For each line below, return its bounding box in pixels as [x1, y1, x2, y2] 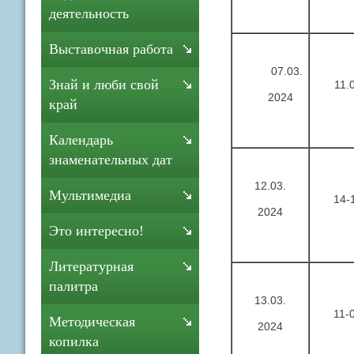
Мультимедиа [49, 187, 131, 203]
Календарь [49, 132, 113, 148]
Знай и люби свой [49, 77, 159, 92]
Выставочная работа [49, 41, 173, 57]
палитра [49, 278, 98, 294]
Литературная [49, 258, 134, 274]
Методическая [49, 314, 135, 330]
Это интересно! [49, 223, 144, 239]
